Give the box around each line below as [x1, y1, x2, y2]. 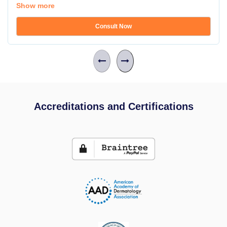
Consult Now [95, 23, 132, 30]
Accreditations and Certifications [33, 101, 194, 112]
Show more [16, 2, 55, 10]
